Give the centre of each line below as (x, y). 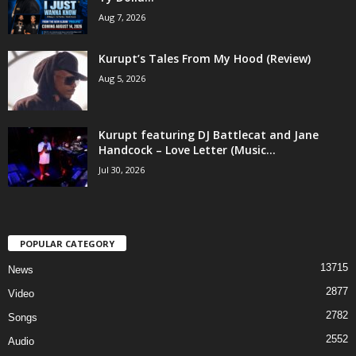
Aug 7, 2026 (122, 17)
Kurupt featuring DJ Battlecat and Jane (209, 134)
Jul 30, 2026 (122, 169)
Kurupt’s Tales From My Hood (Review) (205, 58)
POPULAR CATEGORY (67, 243)
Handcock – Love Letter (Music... (187, 149)
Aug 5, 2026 (122, 78)
